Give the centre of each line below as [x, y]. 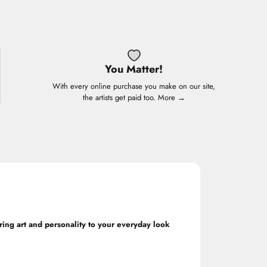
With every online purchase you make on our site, [134, 86]
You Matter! [134, 69]
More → [171, 98]
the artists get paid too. [120, 98]
